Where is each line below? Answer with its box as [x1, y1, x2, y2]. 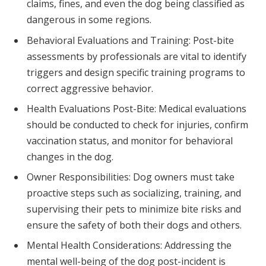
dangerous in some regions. [27, 13, 151, 27]
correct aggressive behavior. [27, 81, 153, 95]
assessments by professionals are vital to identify [27, 49, 246, 63]
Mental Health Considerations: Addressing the [27, 238, 232, 252]
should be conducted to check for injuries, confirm [27, 118, 248, 131]
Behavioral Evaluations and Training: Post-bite [27, 33, 234, 47]
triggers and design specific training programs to [27, 65, 245, 79]
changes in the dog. [27, 150, 113, 163]
